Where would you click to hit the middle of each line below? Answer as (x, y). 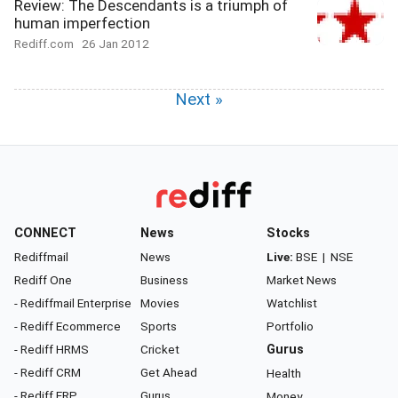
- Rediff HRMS (52, 349)
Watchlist (292, 303)
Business (164, 280)
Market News (302, 280)
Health (284, 373)
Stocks (288, 233)
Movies (160, 303)
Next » (199, 99)
